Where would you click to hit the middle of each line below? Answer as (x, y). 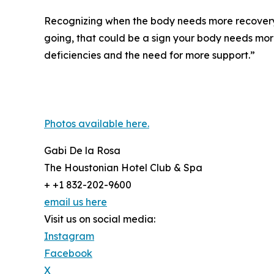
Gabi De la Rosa (82, 151)
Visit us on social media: (100, 219)
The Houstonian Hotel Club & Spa (123, 168)
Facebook (68, 254)
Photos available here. (97, 124)
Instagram (69, 236)
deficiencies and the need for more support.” (150, 55)
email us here (76, 202)
